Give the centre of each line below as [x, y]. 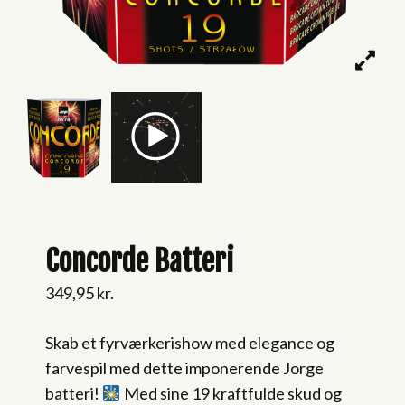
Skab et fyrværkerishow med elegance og [190, 343]
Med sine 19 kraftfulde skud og [231, 393]
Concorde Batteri [140, 261]
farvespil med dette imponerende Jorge [184, 368]
